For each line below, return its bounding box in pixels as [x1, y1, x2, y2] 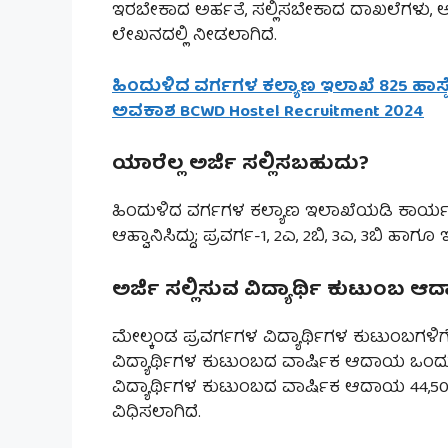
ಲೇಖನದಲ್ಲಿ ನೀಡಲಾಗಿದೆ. [112, 22, 277, 52]
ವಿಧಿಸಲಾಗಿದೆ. [112, 398, 201, 428]
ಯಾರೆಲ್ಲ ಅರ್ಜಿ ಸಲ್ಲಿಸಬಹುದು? [112, 147, 369, 183]
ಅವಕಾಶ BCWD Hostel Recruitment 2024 [112, 97, 424, 127]
